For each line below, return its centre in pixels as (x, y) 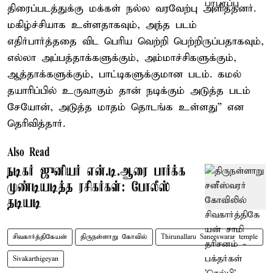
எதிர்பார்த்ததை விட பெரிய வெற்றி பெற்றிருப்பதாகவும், (136, 41)
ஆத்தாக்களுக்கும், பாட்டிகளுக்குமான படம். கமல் (124, 74)
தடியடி (24, 203)
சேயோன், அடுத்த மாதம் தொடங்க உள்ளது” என (126, 107)
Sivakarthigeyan (36, 259)
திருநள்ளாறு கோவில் (114, 237)
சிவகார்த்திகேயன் (40, 237)
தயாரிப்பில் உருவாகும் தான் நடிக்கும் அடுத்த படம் (129, 91)
